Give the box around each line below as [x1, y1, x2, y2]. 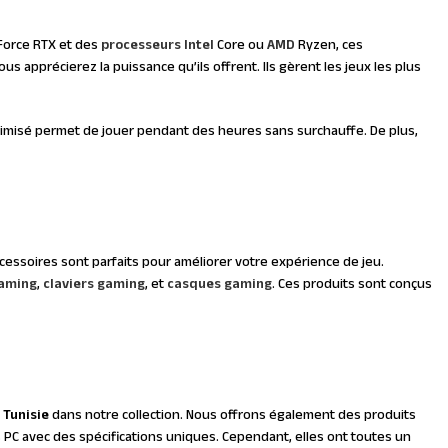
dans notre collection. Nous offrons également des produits [48, 405, 416, 427]
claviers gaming [42, 274, 145, 296]
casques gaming [166, 274, 272, 296]
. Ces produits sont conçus [271, 274, 432, 296]
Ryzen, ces [294, 35, 363, 57]
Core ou [213, 35, 267, 57]
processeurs [100, 35, 181, 57]
